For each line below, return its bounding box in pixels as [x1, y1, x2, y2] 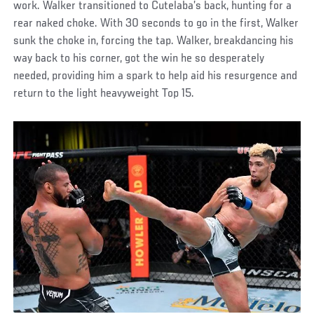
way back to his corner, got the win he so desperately [13, 52, 265, 65]
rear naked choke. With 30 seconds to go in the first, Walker [13, 17, 299, 30]
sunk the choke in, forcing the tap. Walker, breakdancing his [13, 34, 294, 48]
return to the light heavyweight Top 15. [13, 87, 198, 100]
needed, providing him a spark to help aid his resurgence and [13, 69, 298, 83]
